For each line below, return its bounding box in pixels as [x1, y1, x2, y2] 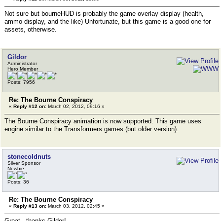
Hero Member [7, 66, 38, 72]
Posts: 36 [7, 179, 29, 184]
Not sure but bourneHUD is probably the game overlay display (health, [4, 10, 204, 17]
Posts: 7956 [7, 79, 35, 85]
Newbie [7, 166, 24, 171]
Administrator [7, 61, 37, 66]
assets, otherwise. [4, 26, 57, 33]
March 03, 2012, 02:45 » [46, 203, 105, 209]
